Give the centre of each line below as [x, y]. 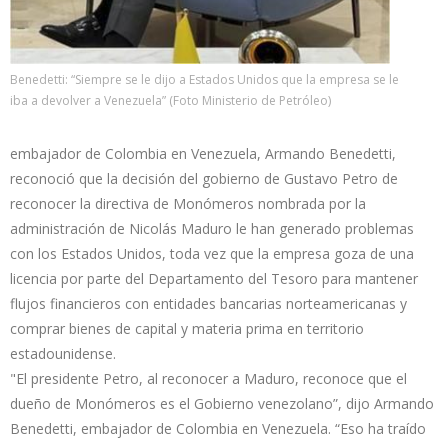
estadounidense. [63, 353]
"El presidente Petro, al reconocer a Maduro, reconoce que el [208, 378]
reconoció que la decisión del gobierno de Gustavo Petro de [204, 178]
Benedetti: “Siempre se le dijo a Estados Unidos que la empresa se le [204, 79]
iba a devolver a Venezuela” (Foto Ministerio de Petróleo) [170, 100]
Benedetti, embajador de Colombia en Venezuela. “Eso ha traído [218, 428]
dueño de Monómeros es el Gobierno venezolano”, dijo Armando [222, 403]
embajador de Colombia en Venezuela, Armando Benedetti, [203, 153]
